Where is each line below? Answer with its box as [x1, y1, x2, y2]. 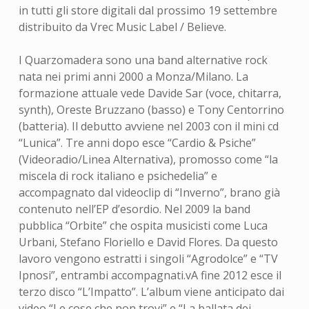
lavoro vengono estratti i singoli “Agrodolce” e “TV [18, 251, 278, 266]
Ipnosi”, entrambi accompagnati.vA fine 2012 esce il [18, 268, 281, 283]
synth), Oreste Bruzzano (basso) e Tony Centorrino [18, 102, 284, 117]
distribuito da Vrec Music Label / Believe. [18, 19, 226, 34]
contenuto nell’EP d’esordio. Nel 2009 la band [18, 201, 250, 217]
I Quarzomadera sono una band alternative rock [18, 52, 268, 68]
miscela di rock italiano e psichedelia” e [18, 168, 217, 183]
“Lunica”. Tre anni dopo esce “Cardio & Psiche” [18, 135, 256, 150]
